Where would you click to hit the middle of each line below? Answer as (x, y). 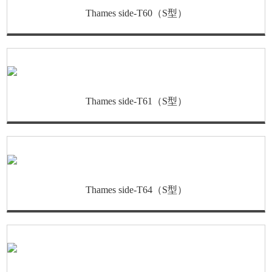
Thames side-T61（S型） (136, 101)
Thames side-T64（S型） (136, 189)
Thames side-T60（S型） (136, 13)
